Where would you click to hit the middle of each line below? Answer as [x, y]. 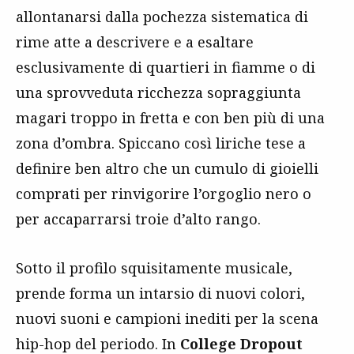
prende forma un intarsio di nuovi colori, [160, 293]
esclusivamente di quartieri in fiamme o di [166, 67]
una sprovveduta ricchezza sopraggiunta [158, 92]
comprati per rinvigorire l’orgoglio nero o [164, 193]
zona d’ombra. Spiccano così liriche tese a [161, 143]
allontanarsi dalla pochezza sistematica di [162, 16]
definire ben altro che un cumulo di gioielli [167, 168]
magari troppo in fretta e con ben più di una [170, 117]
